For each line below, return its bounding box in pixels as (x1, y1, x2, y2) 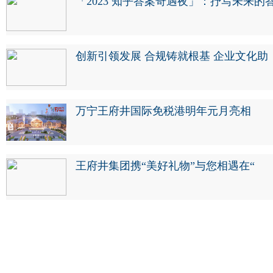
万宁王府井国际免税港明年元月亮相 (76, 105, 251, 118)
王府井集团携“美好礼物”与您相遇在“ (76, 160, 255, 172)
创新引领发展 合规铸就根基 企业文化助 (76, 50, 268, 63)
